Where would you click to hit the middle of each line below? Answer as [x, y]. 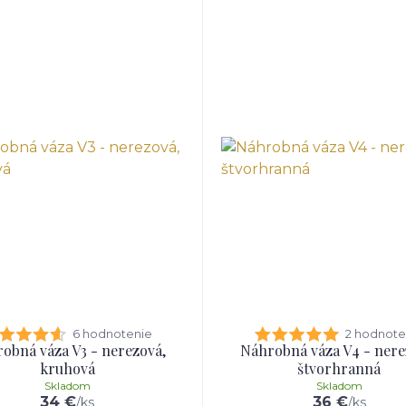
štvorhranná [339, 368]
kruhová [67, 368]
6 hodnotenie [112, 333]
